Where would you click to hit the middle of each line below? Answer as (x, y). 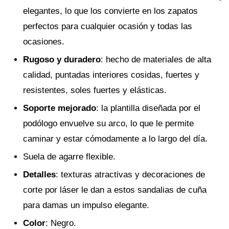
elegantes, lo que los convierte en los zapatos (110, 11)
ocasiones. (44, 42)
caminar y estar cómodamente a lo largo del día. (115, 139)
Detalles (39, 175)
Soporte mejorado (60, 108)
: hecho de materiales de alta (156, 60)
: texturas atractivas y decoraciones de (130, 175)
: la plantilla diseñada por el (148, 108)
